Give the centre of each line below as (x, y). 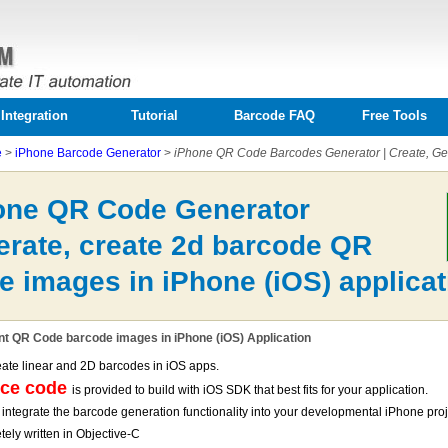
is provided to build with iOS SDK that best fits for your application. (250, 389)
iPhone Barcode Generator (88, 153)
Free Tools (394, 115)
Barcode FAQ (274, 115)
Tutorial (154, 115)
